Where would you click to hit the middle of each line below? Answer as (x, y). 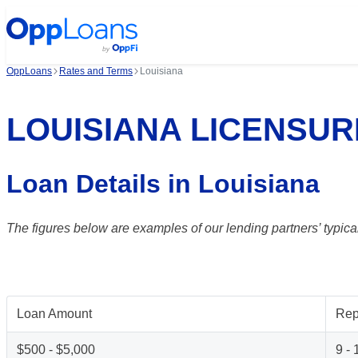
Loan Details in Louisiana (163, 184)
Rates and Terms (96, 71)
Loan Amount (54, 314)
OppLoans (29, 71)
